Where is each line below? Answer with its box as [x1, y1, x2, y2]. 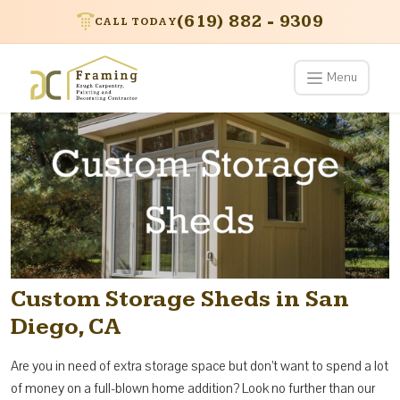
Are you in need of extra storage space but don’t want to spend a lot [11, 356, 388, 375]
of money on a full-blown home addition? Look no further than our [11, 379, 375, 397]
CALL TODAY [94, 14, 177, 29]
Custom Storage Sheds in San [11, 285, 349, 313]
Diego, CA [11, 312, 121, 341]
